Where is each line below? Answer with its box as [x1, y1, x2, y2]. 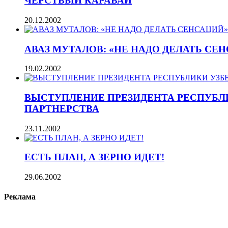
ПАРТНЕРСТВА [24, 103, 99, 114]
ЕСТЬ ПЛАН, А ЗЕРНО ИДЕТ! [24, 152, 164, 163]
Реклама [4, 192, 36, 202]
